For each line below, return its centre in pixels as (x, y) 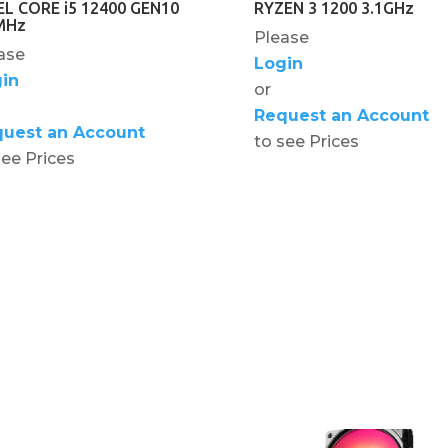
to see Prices (306, 141)
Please (281, 37)
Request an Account (341, 115)
